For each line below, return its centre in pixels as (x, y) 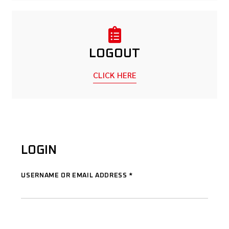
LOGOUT (114, 54)
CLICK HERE (114, 75)
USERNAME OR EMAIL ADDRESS (75, 176)
